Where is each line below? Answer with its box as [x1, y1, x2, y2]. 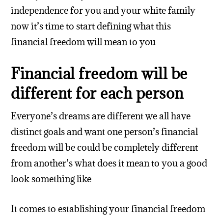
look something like [11, 173, 92, 185]
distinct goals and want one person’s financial [11, 126, 198, 138]
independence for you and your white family [11, 4, 196, 17]
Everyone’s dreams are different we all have [11, 110, 191, 122]
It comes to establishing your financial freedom [11, 202, 206, 215]
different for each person [11, 83, 184, 103]
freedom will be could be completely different [11, 141, 198, 154]
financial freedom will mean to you [11, 36, 156, 48]
